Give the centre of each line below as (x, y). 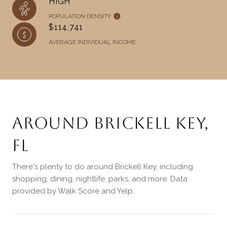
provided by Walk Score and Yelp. (73, 191)
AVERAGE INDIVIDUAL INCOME (92, 42)
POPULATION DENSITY (80, 16)
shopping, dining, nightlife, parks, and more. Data (100, 179)
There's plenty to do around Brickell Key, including (103, 167)
